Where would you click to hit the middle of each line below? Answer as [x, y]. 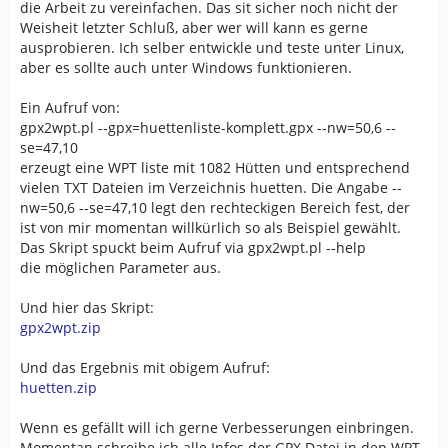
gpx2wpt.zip [60, 327]
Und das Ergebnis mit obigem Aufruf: [145, 367]
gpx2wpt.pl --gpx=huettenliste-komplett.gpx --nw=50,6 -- [208, 127]
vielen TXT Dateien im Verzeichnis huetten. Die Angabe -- [211, 187]
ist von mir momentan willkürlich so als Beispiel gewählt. [210, 227]
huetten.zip [58, 387]
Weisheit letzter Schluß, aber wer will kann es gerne [194, 27]
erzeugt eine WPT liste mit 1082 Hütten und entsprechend [215, 167]
